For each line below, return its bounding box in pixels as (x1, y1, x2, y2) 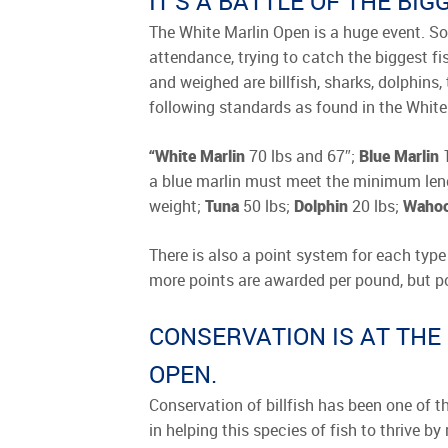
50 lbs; (239, 194, 295, 217)
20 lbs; (348, 194, 404, 217)
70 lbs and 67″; (245, 144, 360, 167)
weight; (149, 194, 206, 217)
